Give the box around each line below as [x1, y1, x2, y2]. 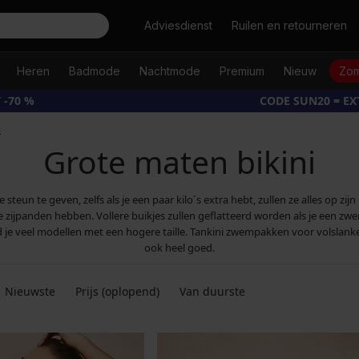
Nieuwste [5, 284, 55, 299]
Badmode [68, 64, 120, 78]
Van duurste [179, 284, 245, 299]
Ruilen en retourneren [232, 18, 347, 32]
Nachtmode [139, 64, 200, 78]
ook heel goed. [144, 240, 215, 255]
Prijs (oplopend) [75, 284, 159, 299]
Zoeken [120, 18, 161, 33]
